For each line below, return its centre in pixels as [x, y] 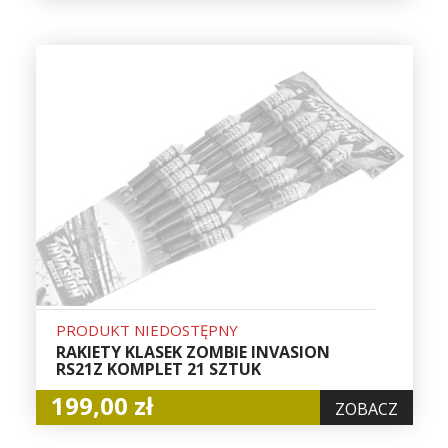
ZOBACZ [366, 409]
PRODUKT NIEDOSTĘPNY [146, 330]
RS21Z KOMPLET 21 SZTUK [158, 369]
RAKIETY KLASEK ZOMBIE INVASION [192, 352]
